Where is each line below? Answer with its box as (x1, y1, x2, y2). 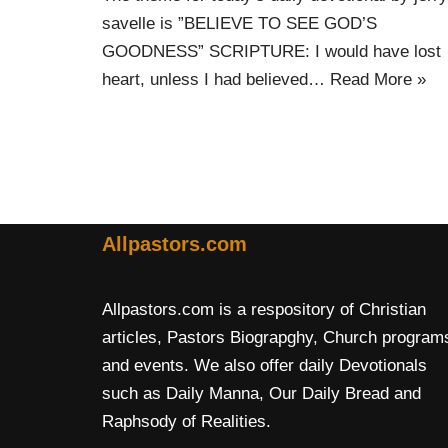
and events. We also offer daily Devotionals (102, 356, 427, 375)
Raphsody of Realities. (102, 412, 271, 431)
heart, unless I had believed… (102, 69, 330, 89)
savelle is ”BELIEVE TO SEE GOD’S (102, 13, 377, 33)
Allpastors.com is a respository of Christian (102, 300, 426, 319)
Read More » (330, 69, 426, 89)
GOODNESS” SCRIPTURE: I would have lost (102, 41, 441, 61)
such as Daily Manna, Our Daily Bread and (102, 384, 421, 403)
